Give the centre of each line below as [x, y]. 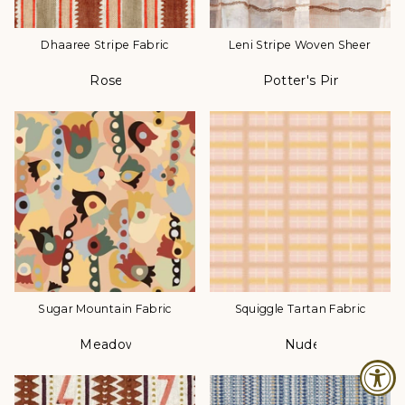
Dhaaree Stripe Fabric [105, 45]
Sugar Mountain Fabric [105, 309]
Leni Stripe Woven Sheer [300, 45]
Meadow [108, 345]
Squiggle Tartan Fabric [300, 309]
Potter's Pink [306, 81]
